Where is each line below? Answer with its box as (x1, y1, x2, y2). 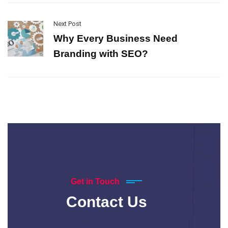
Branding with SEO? (53, 48, 148, 59)
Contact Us (66, 193, 147, 210)
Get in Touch (71, 177, 120, 186)
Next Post (53, 19, 81, 27)
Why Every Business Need (53, 33, 178, 44)
